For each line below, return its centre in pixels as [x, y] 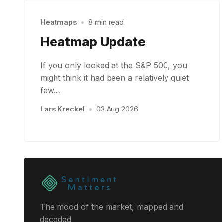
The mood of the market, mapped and [111, 207]
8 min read [106, 22]
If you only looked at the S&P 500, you [114, 66]
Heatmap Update [93, 41]
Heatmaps [58, 22]
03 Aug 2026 [117, 109]
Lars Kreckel [62, 109]
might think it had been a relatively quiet [114, 78]
